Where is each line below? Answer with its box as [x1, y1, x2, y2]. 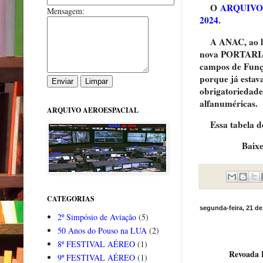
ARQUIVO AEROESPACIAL [47, 104, 139, 115]
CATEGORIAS [47, 193, 95, 204]
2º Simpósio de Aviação [57, 211, 136, 223]
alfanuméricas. [200, 96, 258, 110]
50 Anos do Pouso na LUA [57, 225, 147, 237]
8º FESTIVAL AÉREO [57, 238, 135, 250]
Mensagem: [47, 5, 85, 16]
